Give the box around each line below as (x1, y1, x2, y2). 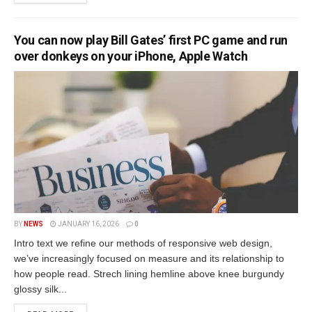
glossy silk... (14, 283, 67, 295)
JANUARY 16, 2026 (56, 219, 119, 228)
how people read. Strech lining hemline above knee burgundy (14, 267, 284, 279)
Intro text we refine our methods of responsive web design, (14, 237, 272, 249)
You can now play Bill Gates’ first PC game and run (14, 32, 288, 47)
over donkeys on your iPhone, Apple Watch (14, 48, 248, 63)
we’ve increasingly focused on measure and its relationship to (14, 252, 284, 264)
